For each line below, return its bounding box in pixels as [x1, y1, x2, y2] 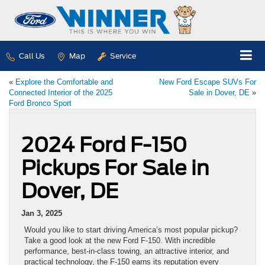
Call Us [17, 51, 44, 60]
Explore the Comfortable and [15, 77, 113, 86]
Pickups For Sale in [21, 155, 209, 180]
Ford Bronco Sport [9, 98, 72, 108]
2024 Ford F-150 [21, 132, 187, 157]
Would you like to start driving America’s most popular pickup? [24, 225, 238, 234]
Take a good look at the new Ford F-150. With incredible [24, 235, 215, 245]
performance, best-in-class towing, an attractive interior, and [24, 246, 229, 256]
